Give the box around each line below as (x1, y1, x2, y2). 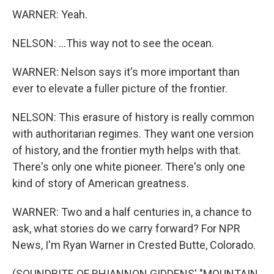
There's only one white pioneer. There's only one (12, 160, 245, 173)
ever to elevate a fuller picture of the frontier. (12, 82, 228, 95)
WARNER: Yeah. (12, 8, 87, 21)
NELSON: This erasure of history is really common (12, 111, 254, 124)
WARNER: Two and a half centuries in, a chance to (12, 206, 251, 218)
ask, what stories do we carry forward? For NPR (12, 222, 240, 235)
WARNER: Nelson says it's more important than (12, 65, 240, 78)
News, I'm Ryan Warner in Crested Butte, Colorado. (12, 239, 256, 251)
